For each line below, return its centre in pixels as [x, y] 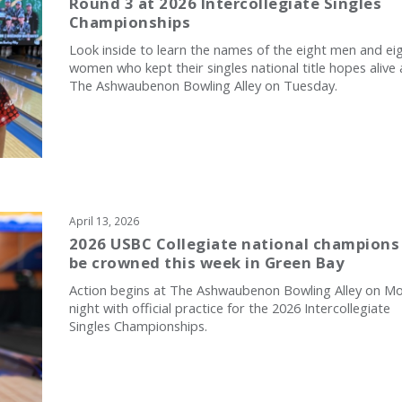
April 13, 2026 [104, 221]
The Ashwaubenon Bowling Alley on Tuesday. [203, 85]
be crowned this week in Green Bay [206, 263]
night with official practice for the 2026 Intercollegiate [229, 308]
